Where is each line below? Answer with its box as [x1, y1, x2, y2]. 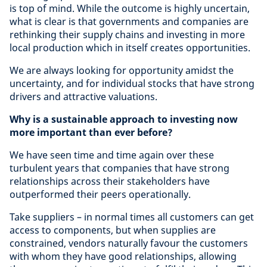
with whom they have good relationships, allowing [10, 250, 237, 263]
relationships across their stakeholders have [10, 175, 210, 188]
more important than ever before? [10, 126, 173, 139]
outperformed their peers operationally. [10, 188, 191, 201]
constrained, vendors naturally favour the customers [10, 237, 248, 250]
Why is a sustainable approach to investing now [10, 113, 238, 126]
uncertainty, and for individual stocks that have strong [10, 77, 254, 90]
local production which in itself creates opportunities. [10, 41, 250, 54]
